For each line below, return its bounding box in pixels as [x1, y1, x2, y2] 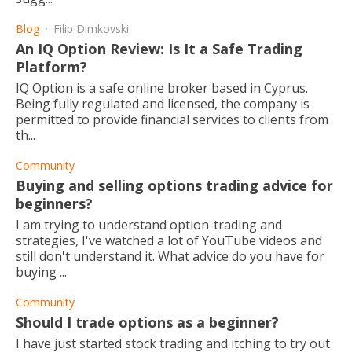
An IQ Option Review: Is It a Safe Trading [16, 39, 302, 58]
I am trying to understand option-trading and [16, 216, 282, 233]
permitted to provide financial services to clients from [16, 111, 328, 128]
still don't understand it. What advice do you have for [16, 247, 324, 265]
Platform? [16, 57, 87, 76]
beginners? [16, 194, 93, 213]
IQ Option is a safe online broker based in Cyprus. [16, 79, 308, 97]
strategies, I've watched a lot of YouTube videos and [16, 232, 322, 249]
